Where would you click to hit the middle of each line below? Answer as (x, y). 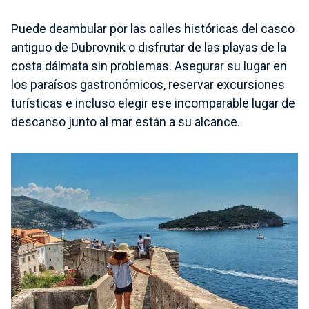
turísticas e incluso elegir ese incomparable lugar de (153, 103)
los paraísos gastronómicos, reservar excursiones (148, 85)
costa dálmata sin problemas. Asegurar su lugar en (149, 66)
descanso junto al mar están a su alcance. (126, 122)
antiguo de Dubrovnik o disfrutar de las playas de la (149, 48)
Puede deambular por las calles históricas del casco (153, 29)
